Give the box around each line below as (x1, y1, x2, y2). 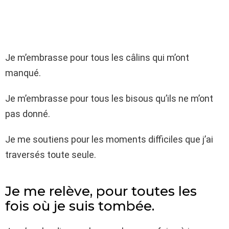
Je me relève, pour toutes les (5, 183, 197, 199)
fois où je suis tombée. (5, 198, 154, 214)
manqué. (5, 67, 41, 78)
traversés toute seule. (5, 149, 96, 160)
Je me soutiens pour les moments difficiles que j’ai (5, 134, 213, 145)
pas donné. (5, 108, 50, 119)
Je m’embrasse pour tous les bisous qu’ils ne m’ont (5, 93, 213, 104)
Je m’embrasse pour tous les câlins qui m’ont (5, 52, 189, 63)
